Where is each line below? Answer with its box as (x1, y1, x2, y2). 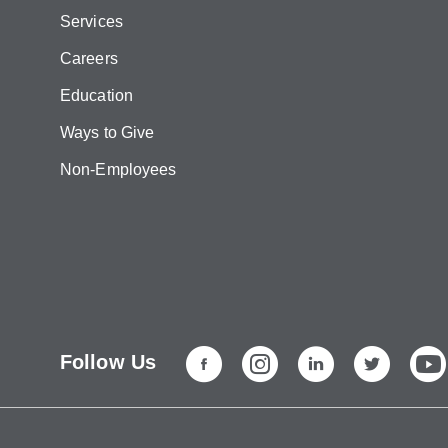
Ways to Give (60, 124, 155, 141)
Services (60, 13, 123, 30)
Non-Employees (60, 161, 177, 178)
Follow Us (60, 351, 156, 373)
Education (60, 87, 133, 104)
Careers (60, 50, 118, 67)
